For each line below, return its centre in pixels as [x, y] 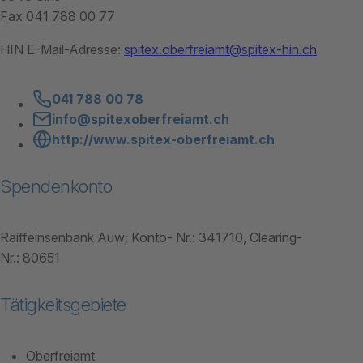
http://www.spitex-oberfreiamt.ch [163, 139]
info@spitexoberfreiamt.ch [141, 119]
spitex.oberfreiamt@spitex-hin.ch [220, 49]
